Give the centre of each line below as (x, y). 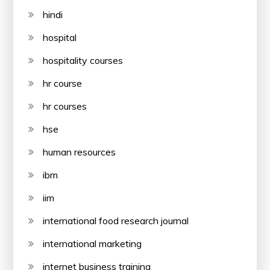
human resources (80, 152)
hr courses (65, 106)
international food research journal (116, 221)
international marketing (93, 244)
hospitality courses (83, 61)
